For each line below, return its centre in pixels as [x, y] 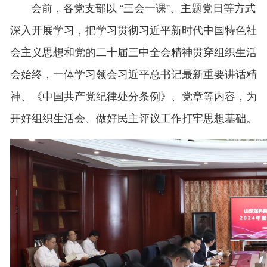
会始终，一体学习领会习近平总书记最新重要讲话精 [133, 74]
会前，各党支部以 [74, 8]
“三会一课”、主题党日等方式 [187, 8]
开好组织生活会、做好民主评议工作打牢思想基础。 [133, 118]
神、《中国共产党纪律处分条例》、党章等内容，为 [133, 96]
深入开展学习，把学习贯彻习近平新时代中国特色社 [133, 30]
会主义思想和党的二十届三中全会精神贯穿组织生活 [133, 52]
